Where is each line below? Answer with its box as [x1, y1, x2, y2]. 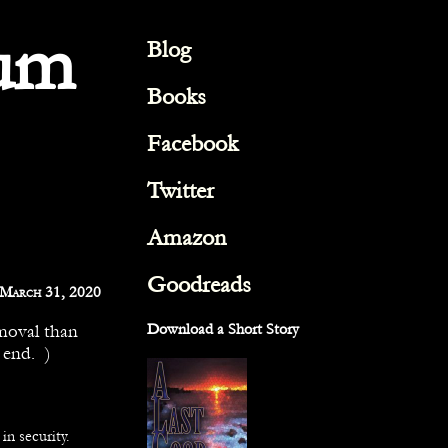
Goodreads [147, 271, 251, 298]
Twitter [147, 177, 214, 204]
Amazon [147, 224, 226, 251]
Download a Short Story [147, 320, 299, 339]
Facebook [147, 130, 238, 157]
